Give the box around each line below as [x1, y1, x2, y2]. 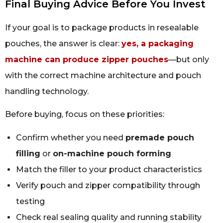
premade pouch [125, 132, 194, 142]
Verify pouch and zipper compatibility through [16, 180, 200, 190]
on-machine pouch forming [53, 148, 171, 158]
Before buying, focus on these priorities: [5, 110, 164, 119]
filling [16, 148, 40, 158]
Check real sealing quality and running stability [16, 212, 202, 222]
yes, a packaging [121, 39, 194, 49]
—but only [168, 55, 209, 65]
